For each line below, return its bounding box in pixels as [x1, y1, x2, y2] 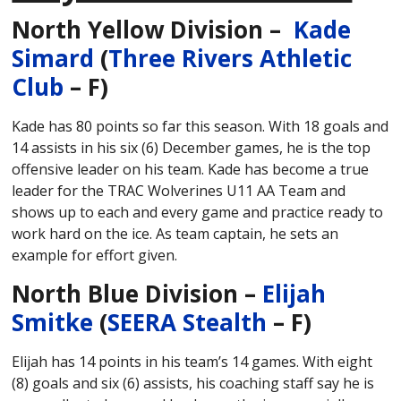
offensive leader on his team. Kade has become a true [12, 159, 370, 180]
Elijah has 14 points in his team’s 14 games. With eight [12, 352, 373, 372]
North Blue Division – [12, 277, 257, 311]
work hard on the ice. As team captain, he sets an [12, 224, 339, 244]
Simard [12, 42, 95, 75]
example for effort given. [12, 245, 178, 266]
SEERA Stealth [107, 306, 268, 339]
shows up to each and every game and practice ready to [12, 202, 384, 223]
